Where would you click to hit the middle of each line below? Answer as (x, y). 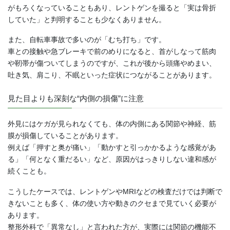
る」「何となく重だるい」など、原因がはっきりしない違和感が (112, 159)
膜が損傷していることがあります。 (65, 135)
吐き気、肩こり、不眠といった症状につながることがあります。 (112, 75)
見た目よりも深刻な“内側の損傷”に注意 (76, 99)
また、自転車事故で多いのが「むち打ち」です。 (87, 40)
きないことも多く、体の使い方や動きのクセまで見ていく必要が (112, 203)
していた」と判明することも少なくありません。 (87, 19)
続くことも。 (29, 171)
